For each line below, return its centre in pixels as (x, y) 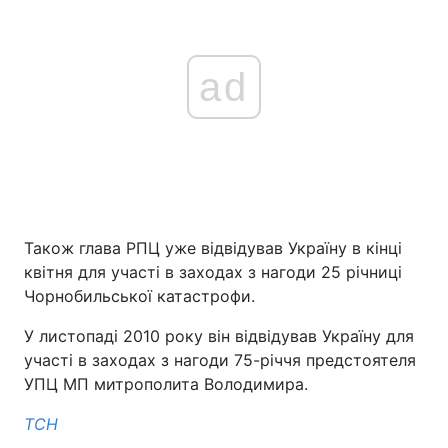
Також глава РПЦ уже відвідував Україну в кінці (213, 248)
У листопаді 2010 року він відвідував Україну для (219, 336)
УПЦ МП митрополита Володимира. (166, 384)
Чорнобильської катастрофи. (139, 296)
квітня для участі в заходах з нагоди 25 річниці (213, 272)
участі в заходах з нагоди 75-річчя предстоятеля (220, 360)
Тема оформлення (98, 32)
